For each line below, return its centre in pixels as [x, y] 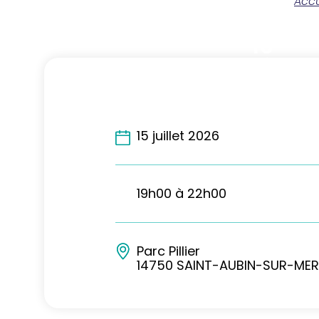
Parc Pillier [168, 251]
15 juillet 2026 [178, 135]
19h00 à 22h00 [182, 193]
